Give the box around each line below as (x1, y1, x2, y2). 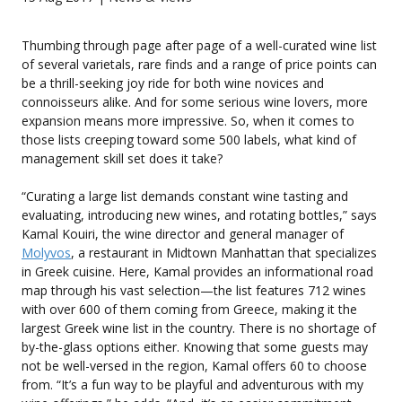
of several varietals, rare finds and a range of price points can (22, 55, 377, 73)
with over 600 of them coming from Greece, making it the (22, 300, 357, 318)
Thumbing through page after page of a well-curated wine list (22, 36, 377, 54)
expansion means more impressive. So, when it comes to (22, 111, 354, 129)
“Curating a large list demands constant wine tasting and (22, 187, 348, 205)
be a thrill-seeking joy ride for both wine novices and (22, 74, 324, 92)
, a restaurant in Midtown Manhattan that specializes (71, 243, 377, 261)
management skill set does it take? (22, 149, 226, 167)
